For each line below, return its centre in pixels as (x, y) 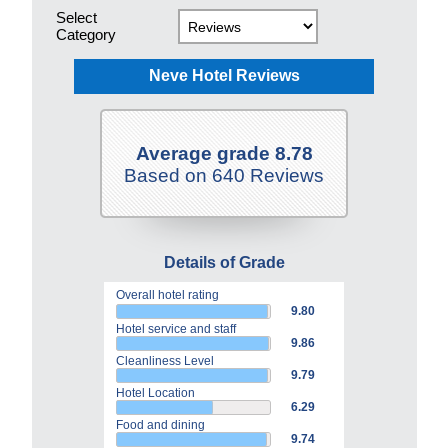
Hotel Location (155, 393)
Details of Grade (224, 262)
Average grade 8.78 (224, 153)
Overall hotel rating (167, 295)
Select (76, 17)
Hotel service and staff (176, 329)
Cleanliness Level (165, 361)
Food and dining (160, 425)
